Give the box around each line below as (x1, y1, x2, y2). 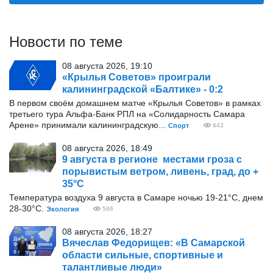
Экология (46, 205, 79, 213)
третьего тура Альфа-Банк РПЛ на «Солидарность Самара (9, 109, 245, 119)
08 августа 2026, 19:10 (62, 61, 152, 71)
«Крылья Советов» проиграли (62, 72, 211, 82)
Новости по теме (9, 34, 122, 50)
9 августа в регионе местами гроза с (62, 154, 242, 165)
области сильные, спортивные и (62, 250, 223, 260)
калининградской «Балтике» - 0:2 (62, 84, 223, 94)
